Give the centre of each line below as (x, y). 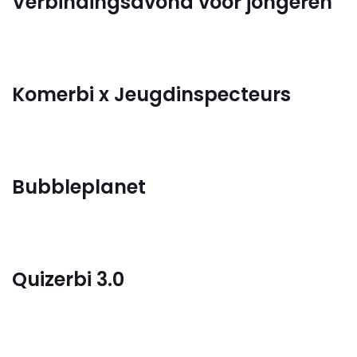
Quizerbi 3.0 (68, 279)
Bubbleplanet (79, 187)
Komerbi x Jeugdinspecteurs (151, 94)
